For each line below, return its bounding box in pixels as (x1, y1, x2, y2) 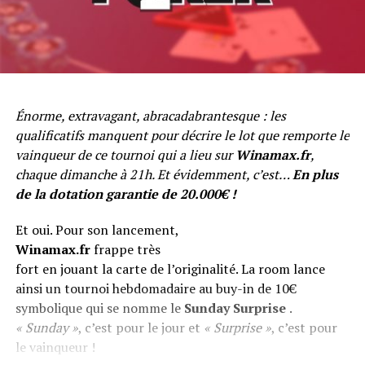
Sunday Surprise (183, 298, 286, 317)
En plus (292, 165, 338, 183)
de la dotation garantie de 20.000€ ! (15, 184, 236, 203)
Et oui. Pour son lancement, (15, 220, 178, 239)
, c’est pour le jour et (77, 318, 204, 336)
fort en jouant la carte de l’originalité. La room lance (15, 259, 325, 278)
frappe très (90, 240, 161, 258)
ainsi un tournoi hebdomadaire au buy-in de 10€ (15, 279, 297, 297)
